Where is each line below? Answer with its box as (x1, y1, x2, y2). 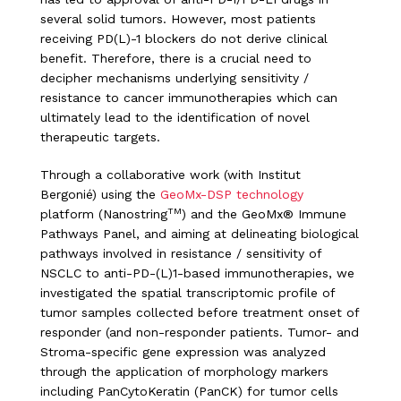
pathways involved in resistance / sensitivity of (40, 246, 321, 261)
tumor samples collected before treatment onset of (40, 305, 359, 320)
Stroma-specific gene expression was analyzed (40, 345, 326, 360)
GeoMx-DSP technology (160, 187, 303, 202)
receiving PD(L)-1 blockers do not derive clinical (40, 31, 328, 47)
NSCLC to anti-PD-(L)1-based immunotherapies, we (40, 266, 354, 281)
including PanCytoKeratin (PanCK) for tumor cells (40, 384, 338, 399)
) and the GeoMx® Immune (182, 207, 346, 222)
